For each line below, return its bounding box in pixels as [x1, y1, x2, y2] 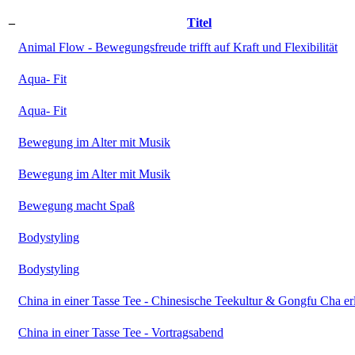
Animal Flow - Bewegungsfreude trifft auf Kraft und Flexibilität [18, 40, 338, 54]
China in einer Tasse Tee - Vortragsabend [18, 325, 223, 339]
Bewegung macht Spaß [18, 198, 135, 212]
